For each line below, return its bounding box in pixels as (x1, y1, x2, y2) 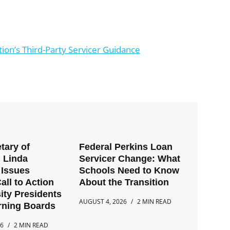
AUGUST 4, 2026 (79, 197, 127, 206)
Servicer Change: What (79, 154, 181, 164)
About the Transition (79, 177, 169, 188)
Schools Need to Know (79, 165, 180, 176)
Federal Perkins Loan (79, 142, 173, 152)
